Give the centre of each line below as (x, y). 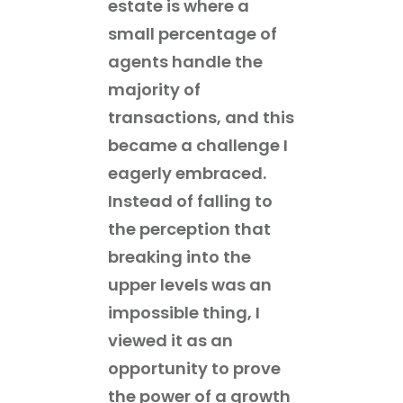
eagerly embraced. (187, 173)
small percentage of (193, 33)
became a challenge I (198, 145)
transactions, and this (201, 117)
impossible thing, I (184, 312)
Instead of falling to (190, 201)
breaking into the (179, 256)
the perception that (189, 228)
